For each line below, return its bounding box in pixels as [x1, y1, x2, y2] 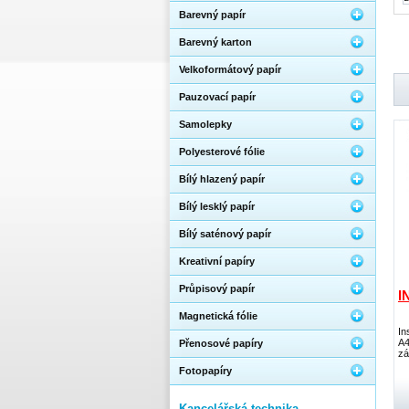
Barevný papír [179, 9, 246, 20]
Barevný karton [179, 37, 252, 47]
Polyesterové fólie [179, 146, 265, 157]
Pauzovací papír [179, 91, 256, 102]
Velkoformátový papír [179, 64, 281, 75]
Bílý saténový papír [179, 228, 271, 239]
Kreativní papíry [179, 256, 255, 267]
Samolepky [179, 119, 232, 130]
